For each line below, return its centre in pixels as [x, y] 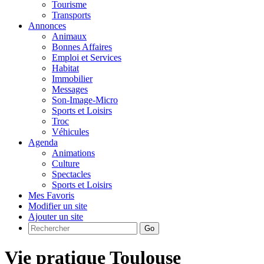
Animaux [69, 36]
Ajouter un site [56, 217]
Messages [70, 89]
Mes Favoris [51, 195]
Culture [66, 164]
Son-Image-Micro [85, 100]
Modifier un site [58, 206]
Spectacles [71, 174]
